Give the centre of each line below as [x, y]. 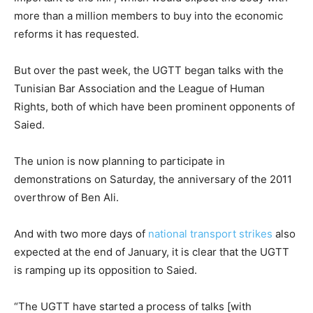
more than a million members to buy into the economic [148, 16]
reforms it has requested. [77, 34]
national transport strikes [210, 234]
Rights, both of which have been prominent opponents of [154, 107]
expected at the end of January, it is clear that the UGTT [152, 252]
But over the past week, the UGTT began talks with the [149, 70]
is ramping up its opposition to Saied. [105, 270]
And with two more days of [81, 234]
